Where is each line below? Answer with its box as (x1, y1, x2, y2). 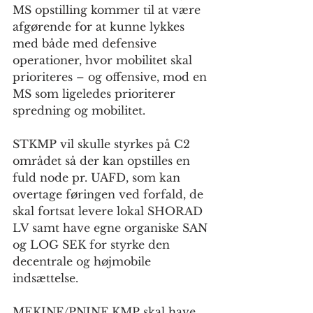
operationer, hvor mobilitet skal (13, 53, 196, 68)
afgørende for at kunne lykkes (13, 20, 188, 34)
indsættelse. (13, 271, 78, 286)
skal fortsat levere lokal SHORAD (13, 204, 206, 219)
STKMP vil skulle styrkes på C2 (13, 137, 194, 152)
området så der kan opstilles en (13, 154, 194, 168)
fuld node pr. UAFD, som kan (13, 170, 184, 185)
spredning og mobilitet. (13, 103, 145, 118)
